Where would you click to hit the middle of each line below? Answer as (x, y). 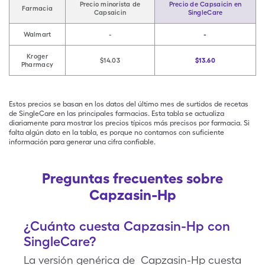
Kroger (37, 56)
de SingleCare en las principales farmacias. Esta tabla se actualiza (117, 114)
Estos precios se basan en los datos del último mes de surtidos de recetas (129, 104)
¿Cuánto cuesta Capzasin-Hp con (127, 226)
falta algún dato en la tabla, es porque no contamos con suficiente (117, 132)
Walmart (37, 34)
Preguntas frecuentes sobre (132, 178)
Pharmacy (37, 64)
